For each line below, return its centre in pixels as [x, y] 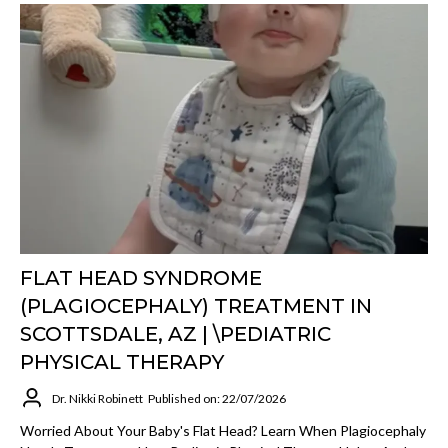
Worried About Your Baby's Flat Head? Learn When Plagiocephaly [223, 430]
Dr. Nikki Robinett [97, 398]
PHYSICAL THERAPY [122, 362]
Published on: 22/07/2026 [217, 398]
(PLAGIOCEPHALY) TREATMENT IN [196, 306]
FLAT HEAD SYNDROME [141, 278]
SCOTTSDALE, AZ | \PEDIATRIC [175, 334]
